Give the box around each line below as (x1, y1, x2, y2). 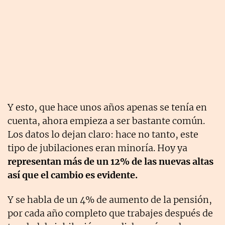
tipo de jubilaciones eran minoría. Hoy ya (8, 142, 187, 154)
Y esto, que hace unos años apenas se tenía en (8, 101, 207, 113)
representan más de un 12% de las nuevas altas (8, 155, 213, 167)
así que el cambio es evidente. (8, 169, 138, 181)
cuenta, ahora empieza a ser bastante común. (8, 115, 205, 127)
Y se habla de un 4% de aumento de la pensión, (8, 193, 212, 205)
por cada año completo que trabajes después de (8, 207, 213, 219)
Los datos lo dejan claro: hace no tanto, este (8, 128, 198, 140)
